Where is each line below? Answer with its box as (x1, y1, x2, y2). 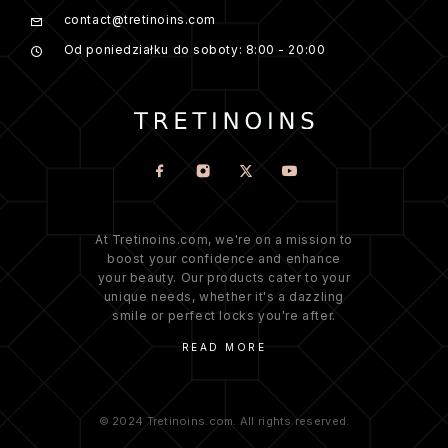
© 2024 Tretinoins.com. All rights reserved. (98, 414, 350, 428)
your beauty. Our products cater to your (97, 270, 351, 285)
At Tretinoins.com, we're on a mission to (94, 232, 353, 247)
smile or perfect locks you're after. (112, 308, 336, 323)
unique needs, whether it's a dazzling (103, 289, 345, 304)
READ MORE (181, 341, 267, 353)
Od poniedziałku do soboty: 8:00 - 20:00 (63, 42, 326, 57)
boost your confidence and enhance (107, 251, 341, 266)
